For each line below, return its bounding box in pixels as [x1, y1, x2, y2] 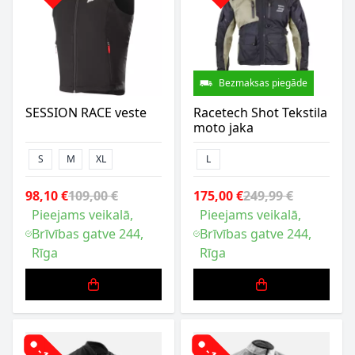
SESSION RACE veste [25, 104, 147, 121]
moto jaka [193, 119, 254, 136]
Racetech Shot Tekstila [193, 104, 327, 121]
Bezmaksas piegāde [219, 76, 307, 90]
